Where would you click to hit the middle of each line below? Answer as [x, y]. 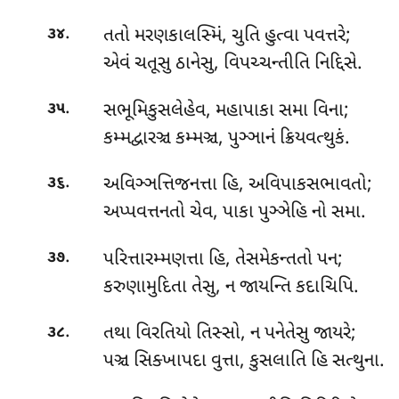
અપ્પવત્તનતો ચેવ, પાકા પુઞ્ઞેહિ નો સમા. [234, 213]
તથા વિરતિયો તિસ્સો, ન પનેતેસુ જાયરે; [229, 334]
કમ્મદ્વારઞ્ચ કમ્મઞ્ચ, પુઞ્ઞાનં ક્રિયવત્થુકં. [226, 138]
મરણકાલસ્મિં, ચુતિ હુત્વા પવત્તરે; [242, 36]
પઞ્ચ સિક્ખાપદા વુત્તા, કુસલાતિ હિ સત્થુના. [244, 362]
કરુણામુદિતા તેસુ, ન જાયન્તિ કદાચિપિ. [231, 287]
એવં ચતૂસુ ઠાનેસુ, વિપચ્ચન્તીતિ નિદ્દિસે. [232, 64]
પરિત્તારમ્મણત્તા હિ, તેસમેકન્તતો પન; [223, 260]
